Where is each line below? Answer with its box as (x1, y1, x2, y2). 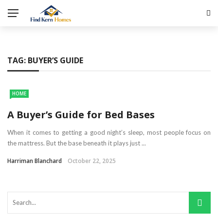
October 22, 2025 (68, 156, 116, 165)
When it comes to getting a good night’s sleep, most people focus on (7, 128, 211, 136)
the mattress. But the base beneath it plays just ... (7, 139, 146, 147)
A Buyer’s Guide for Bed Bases (7, 108, 155, 121)
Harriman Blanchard (7, 156, 62, 165)
